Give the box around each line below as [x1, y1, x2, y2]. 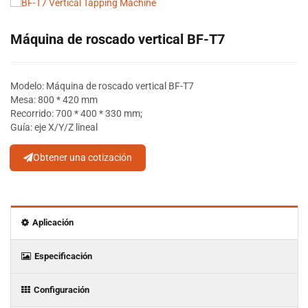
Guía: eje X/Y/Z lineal [10, 122, 98, 133]
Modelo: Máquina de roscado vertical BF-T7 [10, 80, 194, 91]
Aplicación [32, 217, 74, 228]
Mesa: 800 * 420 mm [10, 94, 98, 105]
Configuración [34, 285, 89, 295]
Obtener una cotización [33, 152, 132, 163]
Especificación [34, 251, 92, 261]
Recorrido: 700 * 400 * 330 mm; [10, 108, 142, 119]
